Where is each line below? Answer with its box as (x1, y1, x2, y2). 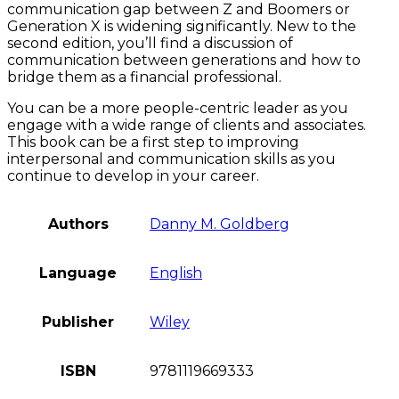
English (150, 265, 202, 282)
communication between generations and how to (7, 52, 361, 69)
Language (39, 265, 117, 282)
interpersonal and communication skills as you (7, 151, 336, 168)
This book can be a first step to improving (7, 134, 299, 151)
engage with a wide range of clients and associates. (7, 117, 366, 134)
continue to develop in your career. (7, 167, 259, 185)
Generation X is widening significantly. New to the (7, 18, 356, 36)
